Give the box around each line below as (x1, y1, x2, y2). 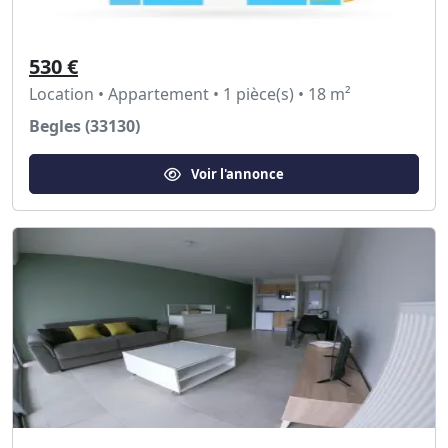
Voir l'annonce (191, 164, 284, 183)
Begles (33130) (29, 115, 140, 137)
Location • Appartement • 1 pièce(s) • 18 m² (29, 83, 351, 105)
